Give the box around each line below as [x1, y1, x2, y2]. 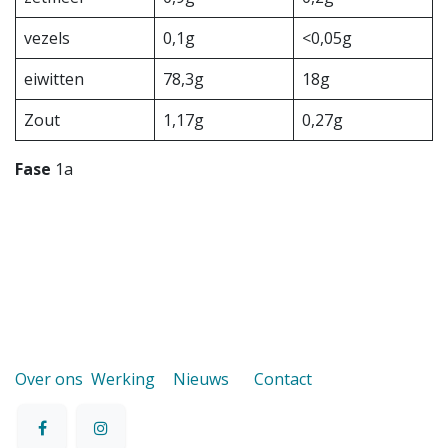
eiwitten [24, 68, 84, 90]
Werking [90, 368, 155, 390]
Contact [254, 368, 313, 390]
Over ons [15, 368, 83, 390]
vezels [24, 27, 70, 49]
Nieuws [173, 368, 230, 390]
